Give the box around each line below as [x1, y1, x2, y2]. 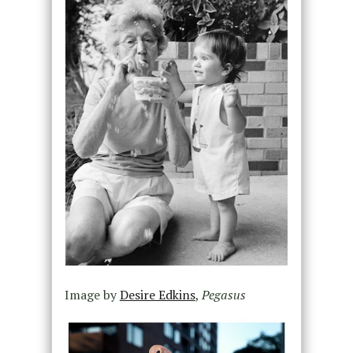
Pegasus [201, 285, 246, 303]
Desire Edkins [119, 285, 195, 303]
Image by [64, 285, 120, 303]
